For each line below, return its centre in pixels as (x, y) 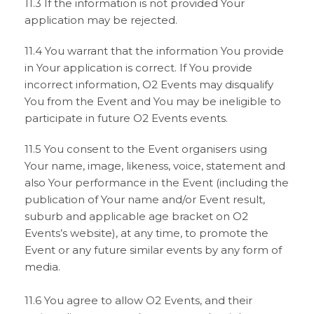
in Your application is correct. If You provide (138, 68)
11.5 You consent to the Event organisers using (146, 149)
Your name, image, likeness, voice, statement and (155, 166)
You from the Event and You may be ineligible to (153, 101)
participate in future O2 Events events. (126, 118)
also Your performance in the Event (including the (157, 183)
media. (42, 267)
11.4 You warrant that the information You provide (154, 51)
